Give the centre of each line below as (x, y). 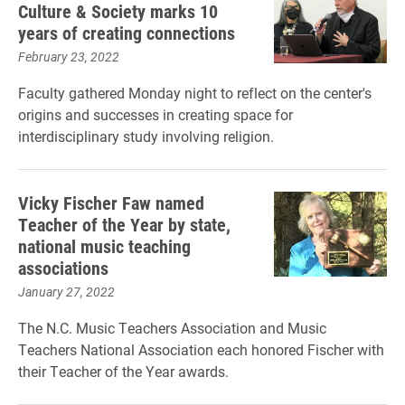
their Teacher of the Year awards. (123, 371)
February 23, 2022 (69, 57)
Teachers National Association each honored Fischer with (201, 349)
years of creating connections (127, 33)
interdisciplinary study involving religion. (146, 136)
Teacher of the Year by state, (124, 224)
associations (63, 268)
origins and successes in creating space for (155, 114)
